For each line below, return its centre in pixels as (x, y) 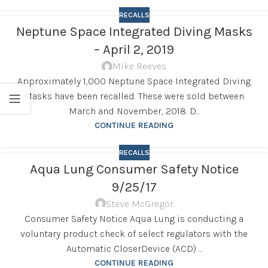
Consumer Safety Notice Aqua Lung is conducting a (134, 218)
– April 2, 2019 (134, 50)
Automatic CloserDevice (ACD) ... (134, 248)
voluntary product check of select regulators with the (134, 233)
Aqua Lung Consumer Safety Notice (134, 169)
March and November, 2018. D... (134, 111)
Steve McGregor (139, 203)
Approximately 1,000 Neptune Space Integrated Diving (134, 81)
